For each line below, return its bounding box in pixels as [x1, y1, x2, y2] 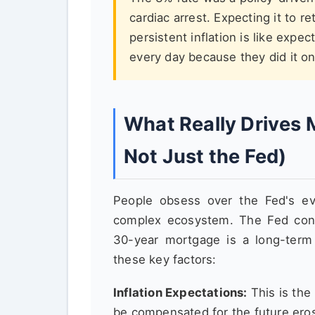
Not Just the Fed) [124, 144, 287, 168]
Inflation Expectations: [113, 285, 247, 300]
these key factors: [113, 252, 217, 266]
